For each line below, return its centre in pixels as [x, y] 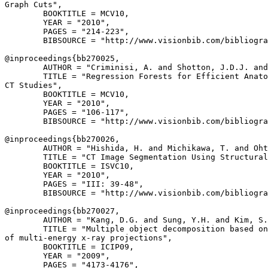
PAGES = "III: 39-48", [74, 184]
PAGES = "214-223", [67, 31]
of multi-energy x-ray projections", [89, 238]
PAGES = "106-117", [67, 112]
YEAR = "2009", [57, 256]
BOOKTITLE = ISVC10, [69, 166]
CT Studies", [33, 85]
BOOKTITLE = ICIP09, [69, 247]
